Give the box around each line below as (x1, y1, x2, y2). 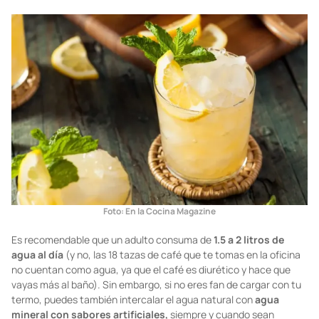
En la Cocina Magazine (125, 205, 216, 218)
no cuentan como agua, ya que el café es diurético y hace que (11, 263, 291, 277)
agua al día (11, 248, 63, 262)
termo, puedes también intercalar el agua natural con (11, 293, 255, 307)
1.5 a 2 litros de (214, 233, 284, 247)
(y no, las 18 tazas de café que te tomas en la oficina (63, 248, 300, 262)
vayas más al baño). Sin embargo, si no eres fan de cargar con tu (11, 278, 301, 292)
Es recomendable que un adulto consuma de (11, 233, 214, 247)
